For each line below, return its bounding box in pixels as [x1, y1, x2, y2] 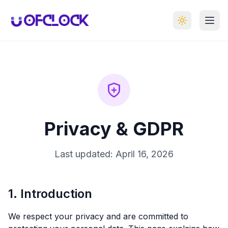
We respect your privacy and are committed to [8, 211, 188, 221]
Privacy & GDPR [44, 118, 184, 140]
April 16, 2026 [116, 149, 174, 159]
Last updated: [54, 149, 116, 159]
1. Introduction [8, 186, 92, 201]
